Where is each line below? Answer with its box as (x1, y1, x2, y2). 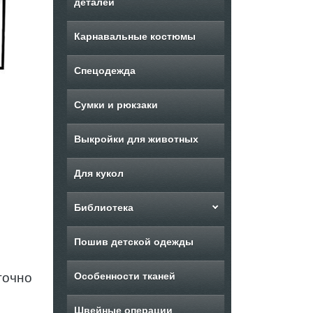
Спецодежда (73, 65, 136, 76)
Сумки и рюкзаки (73, 99, 159, 110)
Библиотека (73, 202, 133, 213)
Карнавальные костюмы (73, 31, 196, 42)
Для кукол (73, 168, 124, 179)
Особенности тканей (73, 270, 176, 282)
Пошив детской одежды (73, 236, 194, 247)
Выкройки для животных (73, 133, 199, 145)
